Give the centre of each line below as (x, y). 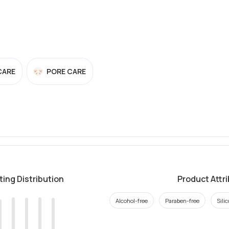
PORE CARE (66, 71)
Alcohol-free (132, 200)
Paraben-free (182, 200)
